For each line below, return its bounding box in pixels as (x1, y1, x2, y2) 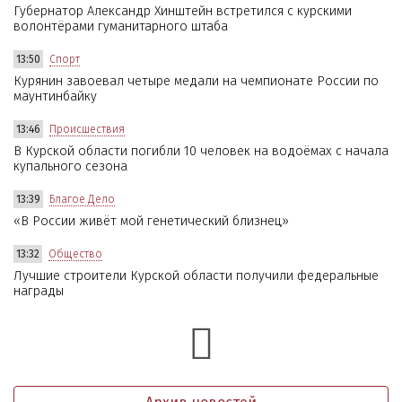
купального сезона (13, 158, 127, 174)
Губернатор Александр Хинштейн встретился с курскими (13, 3, 352, 19)
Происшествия (49, 122, 125, 135)
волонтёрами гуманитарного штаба (13, 18, 228, 34)
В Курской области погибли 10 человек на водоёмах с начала (13, 143, 389, 159)
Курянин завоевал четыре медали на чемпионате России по (13, 73, 379, 89)
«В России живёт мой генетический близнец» (13, 213, 289, 229)
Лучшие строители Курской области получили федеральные (13, 267, 379, 284)
